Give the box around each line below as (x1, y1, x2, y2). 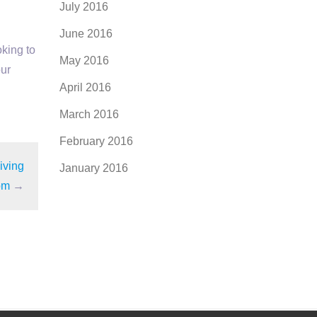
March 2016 (59, 108, 119, 120)
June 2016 (59, 28, 113, 40)
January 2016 (59, 162, 128, 174)
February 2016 (59, 135, 133, 147)
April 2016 (59, 81, 111, 93)
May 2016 (59, 54, 109, 67)
